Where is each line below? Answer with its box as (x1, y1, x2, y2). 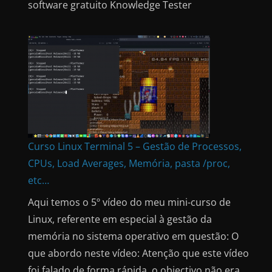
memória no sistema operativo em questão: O (28, 229, 239, 243)
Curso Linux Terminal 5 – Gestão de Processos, (28, 139, 242, 153)
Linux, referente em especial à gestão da (28, 212, 212, 226)
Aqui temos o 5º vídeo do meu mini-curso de (28, 195, 231, 209)
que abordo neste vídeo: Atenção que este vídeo (28, 246, 249, 260)
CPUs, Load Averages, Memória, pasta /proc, (28, 156, 230, 170)
